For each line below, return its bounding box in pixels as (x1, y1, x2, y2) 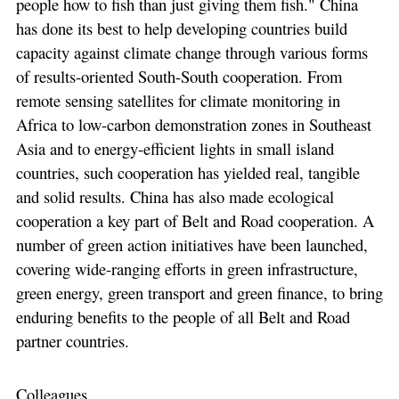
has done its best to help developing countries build (15, 16, 347, 39)
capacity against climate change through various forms (15, 40, 368, 63)
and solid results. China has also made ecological (15, 184, 334, 208)
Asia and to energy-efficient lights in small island (15, 136, 334, 159)
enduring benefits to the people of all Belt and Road (15, 305, 350, 328)
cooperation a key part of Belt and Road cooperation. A (15, 208, 374, 232)
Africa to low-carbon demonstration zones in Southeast (15, 112, 371, 135)
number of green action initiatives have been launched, (15, 232, 368, 256)
